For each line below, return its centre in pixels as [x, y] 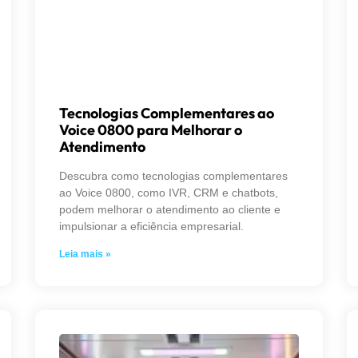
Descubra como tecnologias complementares [173, 176]
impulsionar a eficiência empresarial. [151, 227]
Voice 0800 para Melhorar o [151, 130]
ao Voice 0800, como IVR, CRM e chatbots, [169, 193]
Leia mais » [85, 255]
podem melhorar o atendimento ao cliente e [170, 210]
